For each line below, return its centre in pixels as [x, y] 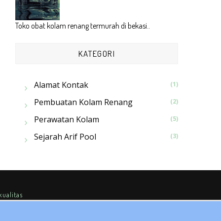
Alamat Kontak [61, 85]
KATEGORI [97, 54]
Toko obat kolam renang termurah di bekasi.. [83, 26]
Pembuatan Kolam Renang [83, 102]
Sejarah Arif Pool [65, 137]
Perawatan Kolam [66, 119]
